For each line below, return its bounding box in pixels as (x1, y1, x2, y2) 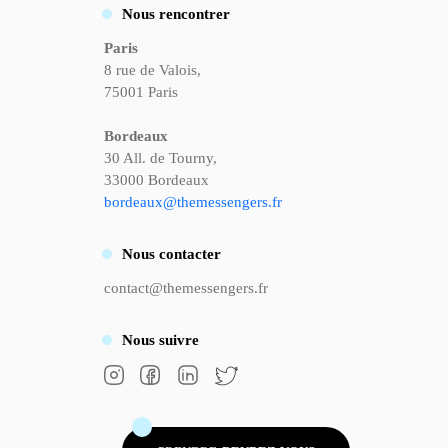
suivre (159, 332, 199, 349)
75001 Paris (104, 84, 178, 101)
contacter (159, 246, 221, 263)
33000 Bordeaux (104, 172, 209, 189)
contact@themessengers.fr (104, 280, 268, 297)
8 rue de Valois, (104, 62, 201, 79)
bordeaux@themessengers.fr (104, 194, 282, 211)
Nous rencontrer (122, 6, 230, 23)
